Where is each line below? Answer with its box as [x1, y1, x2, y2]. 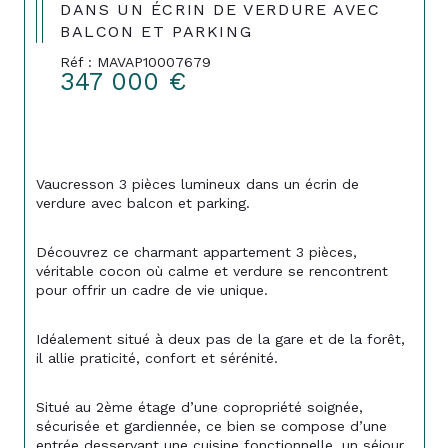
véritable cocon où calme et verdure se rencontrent [36, 263, 393, 280]
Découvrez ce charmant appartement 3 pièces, [36, 244, 362, 261]
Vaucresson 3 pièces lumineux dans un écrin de [36, 175, 364, 192]
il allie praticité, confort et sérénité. [36, 350, 278, 367]
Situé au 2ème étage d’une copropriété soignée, [36, 399, 368, 416]
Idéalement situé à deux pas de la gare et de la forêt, [36, 331, 410, 348]
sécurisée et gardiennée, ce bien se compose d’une [36, 418, 392, 435]
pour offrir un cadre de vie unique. [36, 282, 268, 299]
